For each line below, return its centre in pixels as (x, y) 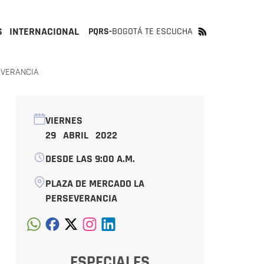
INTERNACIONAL (44, 32)
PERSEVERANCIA (81, 198)
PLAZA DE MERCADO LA (95, 184)
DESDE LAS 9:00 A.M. (90, 159)
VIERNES (64, 121)
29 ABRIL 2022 (81, 135)
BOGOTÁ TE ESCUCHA (152, 32)
